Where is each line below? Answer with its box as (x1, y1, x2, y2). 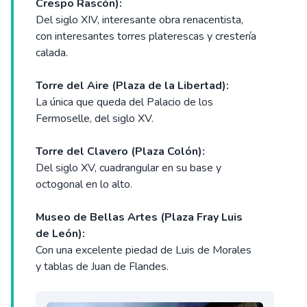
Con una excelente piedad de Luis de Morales (36, 243, 251, 258)
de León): (36, 226, 85, 242)
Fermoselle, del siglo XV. (36, 111, 153, 127)
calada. (36, 45, 68, 61)
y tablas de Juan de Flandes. (36, 259, 169, 275)
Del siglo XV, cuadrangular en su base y (36, 160, 221, 176)
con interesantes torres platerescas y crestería (36, 29, 256, 45)
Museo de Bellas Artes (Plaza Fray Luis (36, 210, 243, 225)
